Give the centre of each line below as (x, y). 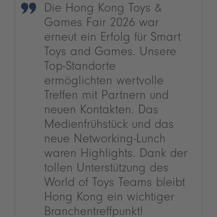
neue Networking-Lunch (105, 140)
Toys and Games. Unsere (110, 53)
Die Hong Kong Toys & (103, 10)
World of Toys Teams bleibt (115, 184)
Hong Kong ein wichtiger (109, 199)
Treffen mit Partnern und (106, 97)
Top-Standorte (80, 68)
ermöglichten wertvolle (104, 82)
